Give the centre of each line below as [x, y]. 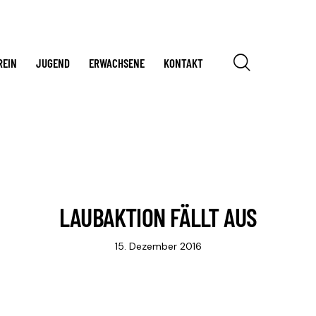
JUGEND [53, 62]
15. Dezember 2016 [158, 246]
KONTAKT [184, 62]
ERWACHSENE [117, 62]
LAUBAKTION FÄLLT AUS [158, 217]
